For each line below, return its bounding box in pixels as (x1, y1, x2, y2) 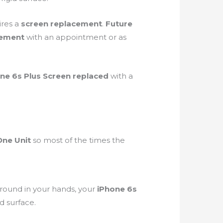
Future (105, 19, 132, 29)
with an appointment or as (26, 32, 126, 42)
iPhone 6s (97, 184, 137, 194)
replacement (50, 19, 102, 29)
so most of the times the (32, 135, 125, 145)
